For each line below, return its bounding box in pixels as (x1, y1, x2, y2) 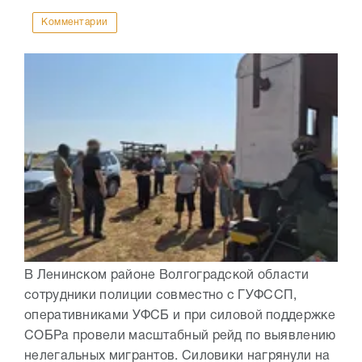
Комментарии (41, 17, 108, 27)
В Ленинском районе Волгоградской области (24, 269, 309, 281)
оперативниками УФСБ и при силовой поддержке (24, 309, 335, 322)
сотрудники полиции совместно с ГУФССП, (24, 289, 297, 301)
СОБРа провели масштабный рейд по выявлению (24, 330, 336, 342)
